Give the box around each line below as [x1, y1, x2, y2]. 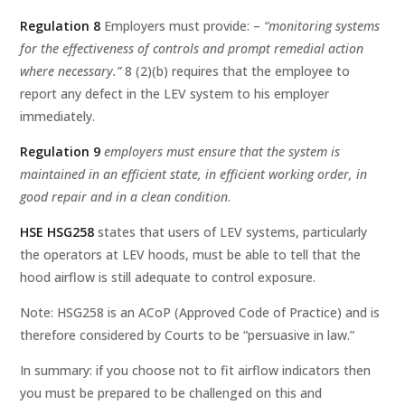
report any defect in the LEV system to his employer [20, 85, 330, 103]
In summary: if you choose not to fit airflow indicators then [20, 362, 372, 380]
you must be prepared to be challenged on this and [20, 384, 323, 402]
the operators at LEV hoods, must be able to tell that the [20, 246, 362, 264]
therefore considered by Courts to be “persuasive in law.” [20, 326, 355, 344]
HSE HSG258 [20, 223, 95, 241]
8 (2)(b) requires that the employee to [121, 62, 351, 80]
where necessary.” [20, 62, 122, 80]
